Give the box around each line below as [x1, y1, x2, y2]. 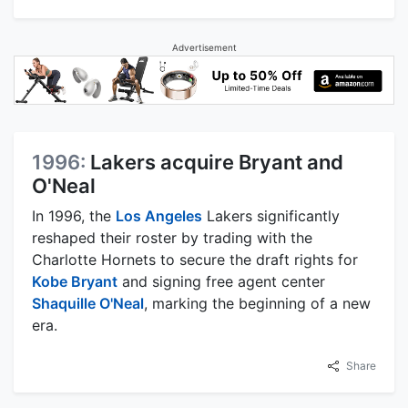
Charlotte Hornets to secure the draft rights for [32, 250, 358, 269]
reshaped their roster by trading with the [32, 228, 312, 247]
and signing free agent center [117, 271, 325, 291]
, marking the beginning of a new [144, 293, 371, 312]
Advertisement [171, 42, 237, 54]
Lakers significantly [202, 206, 340, 225]
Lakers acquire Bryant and [90, 149, 343, 174]
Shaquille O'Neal [32, 293, 144, 312]
